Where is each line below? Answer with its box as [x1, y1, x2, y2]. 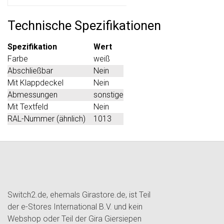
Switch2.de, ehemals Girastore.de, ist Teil [7, 189, 150, 199]
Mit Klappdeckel [7, 77, 63, 87]
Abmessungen [7, 89, 57, 99]
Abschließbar [7, 65, 53, 75]
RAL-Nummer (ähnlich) [7, 113, 85, 123]
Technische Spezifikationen [7, 17, 161, 33]
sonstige [93, 89, 123, 99]
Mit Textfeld [7, 101, 48, 111]
